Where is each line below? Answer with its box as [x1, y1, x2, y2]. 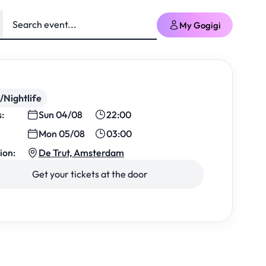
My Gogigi [179, 19, 221, 31]
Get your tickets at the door [31, 168, 148, 180]
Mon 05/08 [39, 128, 85, 140]
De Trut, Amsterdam [39, 147, 124, 159]
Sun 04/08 [39, 109, 83, 121]
